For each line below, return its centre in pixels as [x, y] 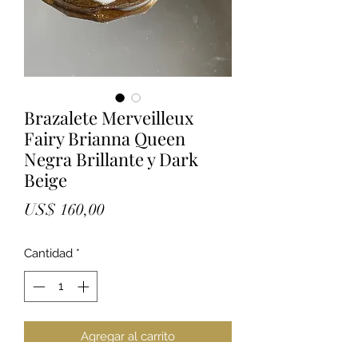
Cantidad [48, 254]
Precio [125, 209]
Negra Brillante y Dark [111, 159]
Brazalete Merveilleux [109, 118]
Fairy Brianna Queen [105, 139]
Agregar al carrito [128, 336]
